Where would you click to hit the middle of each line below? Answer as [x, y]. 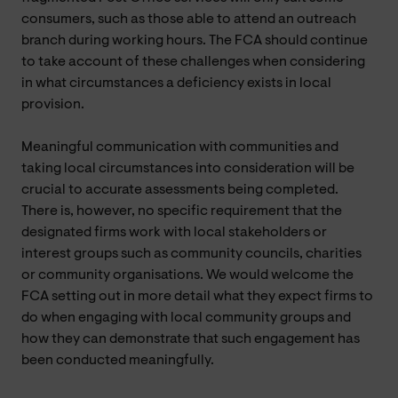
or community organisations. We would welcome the [187, 275]
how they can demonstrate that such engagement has [191, 339]
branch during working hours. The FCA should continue [195, 40]
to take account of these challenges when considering [193, 62]
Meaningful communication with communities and [180, 147]
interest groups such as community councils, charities [191, 254]
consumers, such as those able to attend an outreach [189, 19]
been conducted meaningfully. [118, 360]
